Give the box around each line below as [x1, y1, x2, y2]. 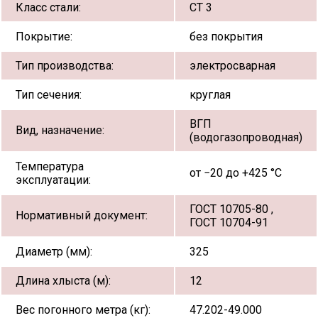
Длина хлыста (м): [16, 273, 111, 287]
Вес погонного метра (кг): [16, 302, 150, 317]
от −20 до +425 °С [190, 165, 282, 180]
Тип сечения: [16, 87, 82, 102]
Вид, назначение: [16, 123, 104, 137]
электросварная [190, 58, 275, 72]
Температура [16, 159, 84, 173]
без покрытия [190, 29, 263, 43]
